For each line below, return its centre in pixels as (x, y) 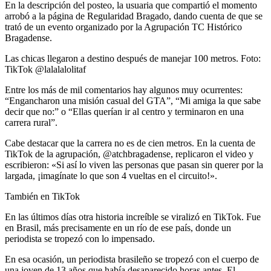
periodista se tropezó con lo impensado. (80, 239)
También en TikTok (42, 197)
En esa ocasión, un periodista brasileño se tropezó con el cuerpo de (132, 260)
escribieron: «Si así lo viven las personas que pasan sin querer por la (134, 165)
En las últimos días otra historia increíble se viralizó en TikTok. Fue (133, 217)
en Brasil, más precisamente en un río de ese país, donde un (118, 228)
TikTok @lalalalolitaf (45, 70)
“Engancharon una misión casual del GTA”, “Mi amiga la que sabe (133, 101)
